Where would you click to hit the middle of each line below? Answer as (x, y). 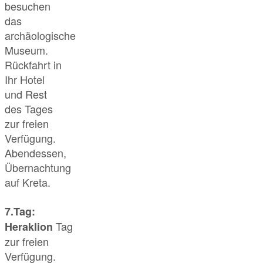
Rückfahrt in (33, 65)
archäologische (40, 36)
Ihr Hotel (25, 80)
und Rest (26, 94)
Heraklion (30, 226)
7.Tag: (20, 211)
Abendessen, (36, 153)
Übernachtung (38, 168)
